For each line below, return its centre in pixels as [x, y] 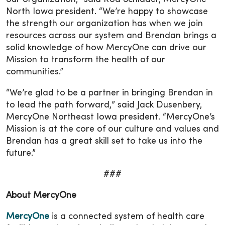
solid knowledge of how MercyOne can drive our [106, 48]
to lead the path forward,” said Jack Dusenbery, [104, 105]
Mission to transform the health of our [86, 60]
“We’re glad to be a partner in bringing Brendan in [109, 93]
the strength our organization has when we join [104, 24]
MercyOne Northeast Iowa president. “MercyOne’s [110, 118]
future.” [21, 154]
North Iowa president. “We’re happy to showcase [107, 12]
